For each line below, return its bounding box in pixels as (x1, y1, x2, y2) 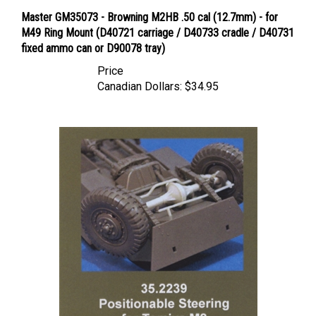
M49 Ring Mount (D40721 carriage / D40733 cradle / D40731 (21, 13, 294, 27)
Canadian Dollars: (97, 66, 182, 80)
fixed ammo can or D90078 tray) (21, 28, 165, 42)
